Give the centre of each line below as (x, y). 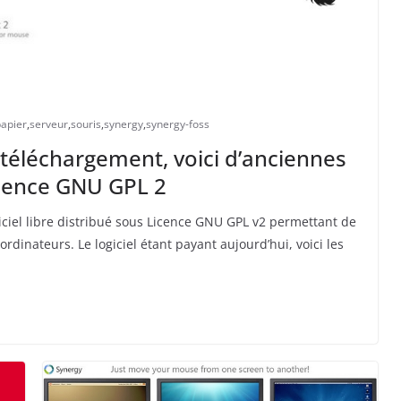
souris (86, 124)
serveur (49, 124)
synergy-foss (178, 124)
